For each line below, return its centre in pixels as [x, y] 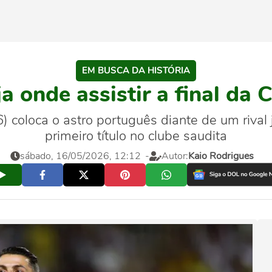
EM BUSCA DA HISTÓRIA [136, 70]
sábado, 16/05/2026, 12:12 [80, 156]
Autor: [175, 156]
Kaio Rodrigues [221, 156]
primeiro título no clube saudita [136, 136]
